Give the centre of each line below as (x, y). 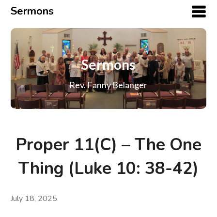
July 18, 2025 (34, 199)
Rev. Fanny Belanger (108, 85)
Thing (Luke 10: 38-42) (108, 169)
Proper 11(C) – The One (108, 145)
